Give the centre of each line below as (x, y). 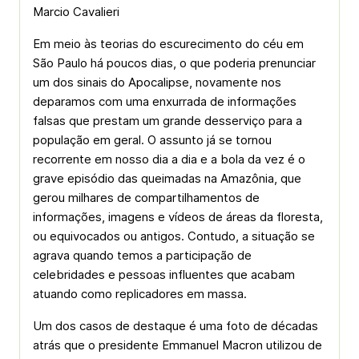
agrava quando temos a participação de (142, 255)
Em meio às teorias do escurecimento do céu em (168, 44)
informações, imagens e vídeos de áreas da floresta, (178, 217)
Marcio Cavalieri (76, 12)
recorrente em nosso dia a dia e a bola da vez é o (169, 159)
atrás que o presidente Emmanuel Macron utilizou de (177, 345)
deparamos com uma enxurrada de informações (165, 101)
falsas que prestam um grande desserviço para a (167, 121)
